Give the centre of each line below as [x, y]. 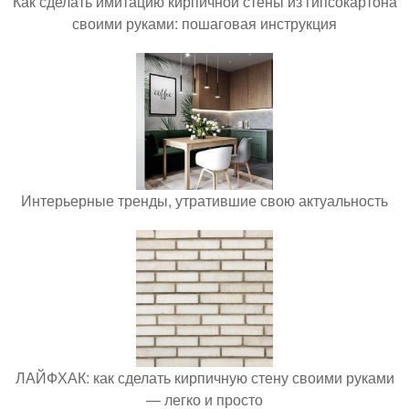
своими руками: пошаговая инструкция [204, 23]
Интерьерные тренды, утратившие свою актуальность [204, 200]
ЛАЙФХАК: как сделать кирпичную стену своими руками [204, 378]
